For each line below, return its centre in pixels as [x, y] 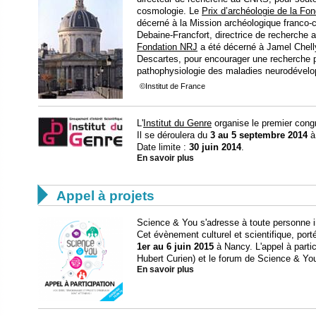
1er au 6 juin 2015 [175, 246]
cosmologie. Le [169, 11]
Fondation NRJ [167, 47]
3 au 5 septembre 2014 [259, 135]
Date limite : [163, 147]
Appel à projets [105, 195]
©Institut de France [172, 86]
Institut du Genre [177, 123]
